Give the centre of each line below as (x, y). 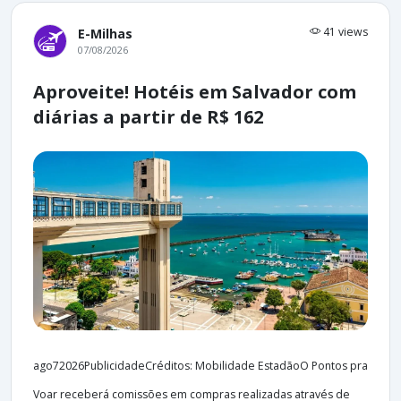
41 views (344, 32)
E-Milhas (105, 34)
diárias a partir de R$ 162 (148, 117)
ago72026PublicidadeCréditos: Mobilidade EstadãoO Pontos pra (200, 365)
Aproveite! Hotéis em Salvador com (195, 92)
